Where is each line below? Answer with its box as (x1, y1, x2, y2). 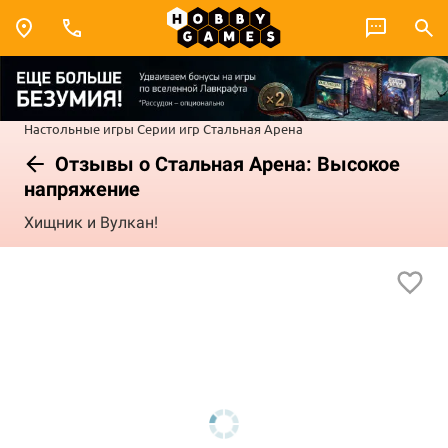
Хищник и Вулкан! (24, 213, 158, 233)
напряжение (24, 176, 140, 201)
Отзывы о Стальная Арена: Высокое (50, 151, 400, 176)
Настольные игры (24, 119, 134, 137)
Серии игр (137, 119, 200, 137)
